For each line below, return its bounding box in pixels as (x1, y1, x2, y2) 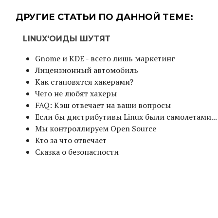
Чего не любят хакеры (35, 88, 117, 99)
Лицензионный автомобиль (35, 64, 138, 75)
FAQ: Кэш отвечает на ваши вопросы (35, 99, 171, 110)
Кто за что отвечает (35, 134, 107, 145)
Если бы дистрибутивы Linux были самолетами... (35, 111, 217, 122)
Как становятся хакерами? (35, 76, 133, 87)
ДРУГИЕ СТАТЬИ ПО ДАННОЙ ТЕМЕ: (16, 11, 193, 22)
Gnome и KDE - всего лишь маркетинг (35, 53, 175, 64)
